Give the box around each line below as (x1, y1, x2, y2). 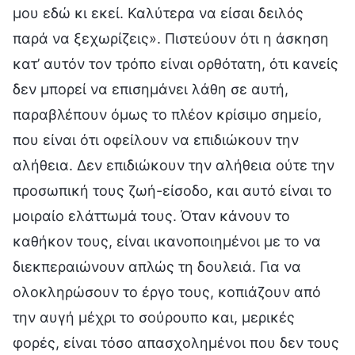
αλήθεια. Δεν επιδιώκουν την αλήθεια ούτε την (13, 156, 334, 174)
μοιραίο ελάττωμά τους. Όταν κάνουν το (13, 207, 290, 224)
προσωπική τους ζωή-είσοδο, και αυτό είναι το (13, 181, 332, 199)
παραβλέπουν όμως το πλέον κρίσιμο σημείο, (13, 105, 322, 123)
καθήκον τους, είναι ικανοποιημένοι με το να (13, 232, 321, 250)
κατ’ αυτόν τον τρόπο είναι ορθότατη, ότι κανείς (13, 55, 338, 72)
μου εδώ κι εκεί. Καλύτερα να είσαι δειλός (13, 4, 303, 21)
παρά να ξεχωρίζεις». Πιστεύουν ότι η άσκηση (13, 29, 329, 47)
